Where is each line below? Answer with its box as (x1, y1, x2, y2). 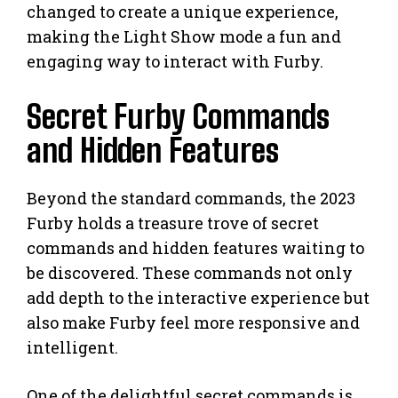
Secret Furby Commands (27, 98, 330, 137)
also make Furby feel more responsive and (27, 312, 360, 334)
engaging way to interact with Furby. (27, 51, 323, 73)
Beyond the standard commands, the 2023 (27, 187, 355, 210)
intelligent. (27, 337, 118, 359)
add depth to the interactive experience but (27, 287, 370, 309)
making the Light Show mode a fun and (27, 26, 341, 48)
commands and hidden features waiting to (27, 237, 364, 259)
